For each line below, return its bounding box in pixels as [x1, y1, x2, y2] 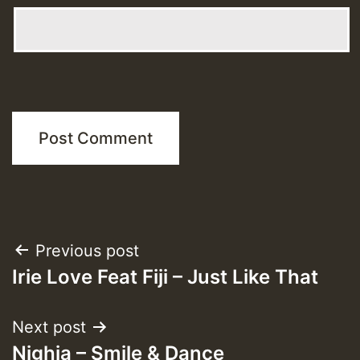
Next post [12, 317, 86, 337]
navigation [11, 272, 142, 310]
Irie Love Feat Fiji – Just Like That [12, 264, 318, 288]
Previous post [35, 240, 139, 260]
